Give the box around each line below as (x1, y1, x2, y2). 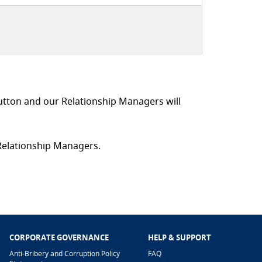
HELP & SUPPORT (147, 232, 211, 243)
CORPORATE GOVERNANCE (9, 232, 109, 243)
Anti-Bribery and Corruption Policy (9, 249, 120, 259)
